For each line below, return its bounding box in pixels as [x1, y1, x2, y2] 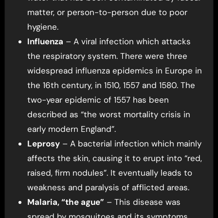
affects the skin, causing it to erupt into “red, [27, 153, 202, 164]
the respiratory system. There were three [27, 51, 187, 62]
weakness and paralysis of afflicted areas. [27, 182, 189, 193]
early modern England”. [27, 124, 116, 135]
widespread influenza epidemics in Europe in [27, 65, 202, 76]
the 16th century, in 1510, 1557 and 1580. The [27, 80, 195, 91]
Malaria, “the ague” [27, 197, 104, 208]
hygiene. [27, 21, 58, 33]
